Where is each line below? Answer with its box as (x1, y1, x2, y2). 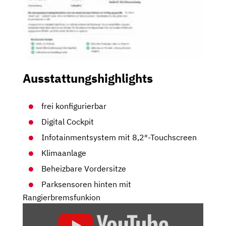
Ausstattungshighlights (23, 70, 153, 87)
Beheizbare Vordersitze (41, 163, 127, 174)
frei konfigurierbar (41, 101, 107, 111)
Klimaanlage (41, 148, 87, 158)
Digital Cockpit (41, 117, 94, 127)
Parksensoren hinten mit (41, 179, 132, 190)
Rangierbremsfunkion (23, 192, 100, 203)
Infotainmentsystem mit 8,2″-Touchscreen (41, 132, 197, 143)
